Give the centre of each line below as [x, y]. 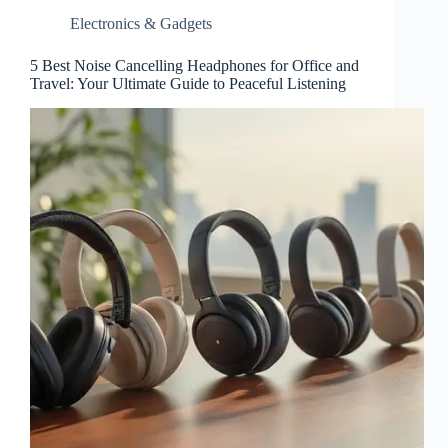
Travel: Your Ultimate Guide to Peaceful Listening [188, 83]
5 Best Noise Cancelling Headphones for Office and [194, 65]
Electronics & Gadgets [141, 23]
